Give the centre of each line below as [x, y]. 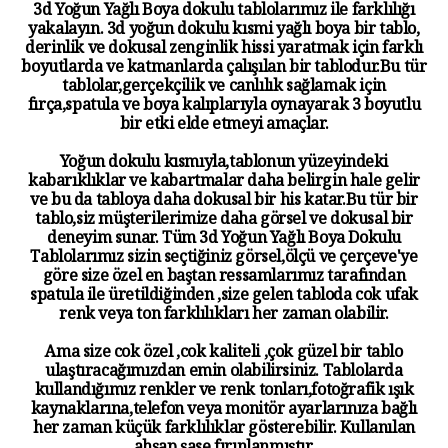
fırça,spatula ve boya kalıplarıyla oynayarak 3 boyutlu [224, 108]
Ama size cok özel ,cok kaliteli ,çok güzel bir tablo [224, 355]
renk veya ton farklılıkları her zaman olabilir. [224, 317]
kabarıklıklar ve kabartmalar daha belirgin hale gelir [224, 184]
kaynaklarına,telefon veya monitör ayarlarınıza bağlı [224, 412]
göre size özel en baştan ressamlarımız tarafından [224, 279]
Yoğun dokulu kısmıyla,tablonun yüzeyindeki [224, 165]
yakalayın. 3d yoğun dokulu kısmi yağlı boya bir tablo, [224, 32]
